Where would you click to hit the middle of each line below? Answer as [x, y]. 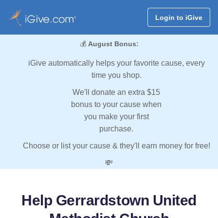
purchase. [116, 129]
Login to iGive [179, 17]
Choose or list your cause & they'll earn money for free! [116, 146]
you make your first [116, 117]
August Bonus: [113, 44]
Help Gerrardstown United [109, 200]
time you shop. [116, 75]
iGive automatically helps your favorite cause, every [116, 63]
